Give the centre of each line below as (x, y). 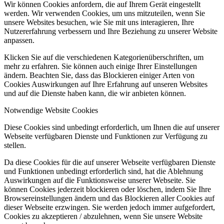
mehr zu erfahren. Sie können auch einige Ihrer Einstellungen (100, 66)
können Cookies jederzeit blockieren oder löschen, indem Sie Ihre (107, 189)
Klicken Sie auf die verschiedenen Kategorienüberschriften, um (104, 57)
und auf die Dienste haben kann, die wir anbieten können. (95, 93)
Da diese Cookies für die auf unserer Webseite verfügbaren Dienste (110, 162)
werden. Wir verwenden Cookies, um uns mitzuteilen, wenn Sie (104, 13)
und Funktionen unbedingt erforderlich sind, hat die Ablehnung (103, 171)
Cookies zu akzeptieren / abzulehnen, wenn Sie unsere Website (103, 216)
